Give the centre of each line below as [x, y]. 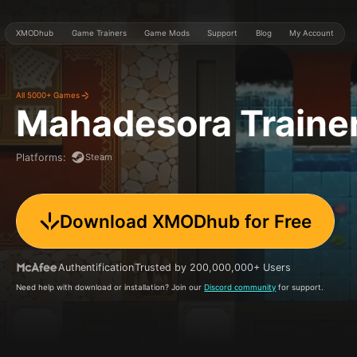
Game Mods [167, 33]
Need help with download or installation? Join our [110, 288]
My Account [312, 33]
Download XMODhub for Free [185, 221]
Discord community [240, 288]
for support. [300, 288]
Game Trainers [99, 33]
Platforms [40, 157]
